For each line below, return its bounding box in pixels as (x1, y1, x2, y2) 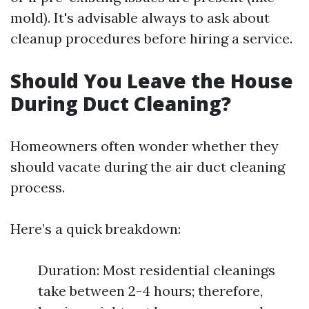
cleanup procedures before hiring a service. (10, 30, 292, 47)
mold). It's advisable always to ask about (10, 9, 270, 26)
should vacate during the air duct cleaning (10, 158, 285, 175)
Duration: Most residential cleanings (38, 261, 275, 279)
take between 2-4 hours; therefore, (38, 282, 263, 299)
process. (10, 179, 65, 196)
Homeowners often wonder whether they (10, 137, 279, 154)
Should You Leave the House (10, 68, 293, 94)
